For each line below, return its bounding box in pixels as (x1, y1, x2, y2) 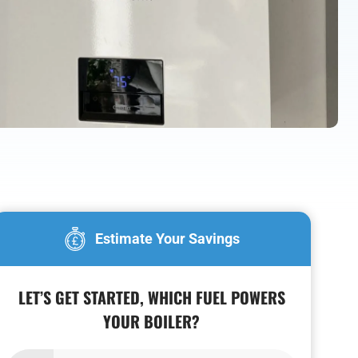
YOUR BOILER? (103, 309, 201, 334)
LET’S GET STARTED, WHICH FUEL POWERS (18, 285, 285, 310)
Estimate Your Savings (95, 230, 241, 248)
